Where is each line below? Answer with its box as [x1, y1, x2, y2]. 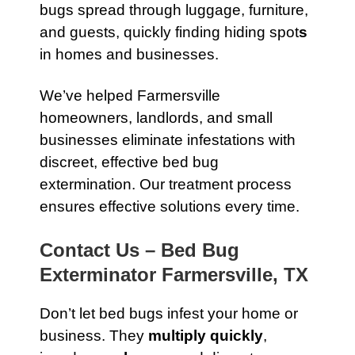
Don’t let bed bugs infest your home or [40, 305, 298, 322]
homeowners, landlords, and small [40, 109, 273, 126]
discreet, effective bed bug [40, 154, 219, 170]
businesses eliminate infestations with [40, 132, 296, 148]
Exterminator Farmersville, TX [40, 264, 308, 285]
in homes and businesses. [40, 46, 219, 63]
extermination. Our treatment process [40, 176, 292, 193]
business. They [40, 327, 148, 344]
